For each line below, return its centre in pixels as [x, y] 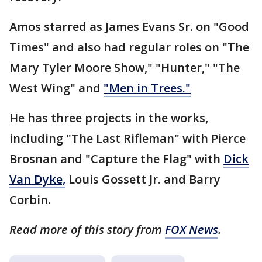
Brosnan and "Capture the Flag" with [116, 159]
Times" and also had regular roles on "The [129, 47]
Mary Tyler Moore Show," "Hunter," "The [125, 68]
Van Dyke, [37, 180]
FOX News [192, 230]
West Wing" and [56, 88]
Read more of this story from [87, 230]
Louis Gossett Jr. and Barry [143, 180]
